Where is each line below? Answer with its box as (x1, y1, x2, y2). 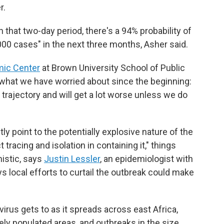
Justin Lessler (44, 153, 100, 164)
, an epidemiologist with (100, 153, 193, 164)
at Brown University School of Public (40, 62, 185, 73)
